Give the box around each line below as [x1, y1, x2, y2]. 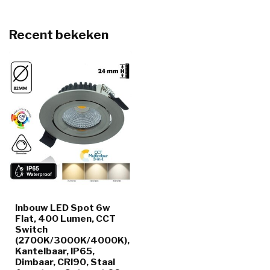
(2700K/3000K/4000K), [15, 234, 130, 246]
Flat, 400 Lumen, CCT [15, 212, 116, 224]
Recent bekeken [9, 27, 108, 43]
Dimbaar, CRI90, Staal [15, 256, 115, 268]
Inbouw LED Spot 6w [15, 201, 110, 213]
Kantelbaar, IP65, [15, 245, 95, 257]
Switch [15, 223, 48, 235]
